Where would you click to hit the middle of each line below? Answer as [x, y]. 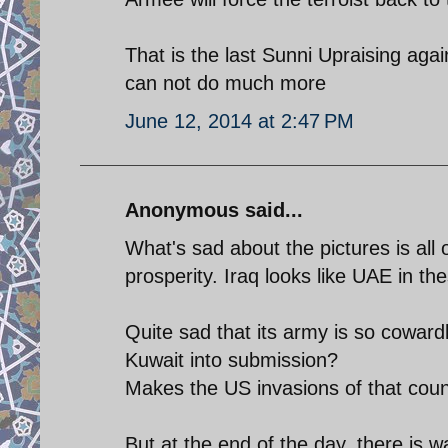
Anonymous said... [214, 209]
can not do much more [225, 82]
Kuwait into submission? [231, 359]
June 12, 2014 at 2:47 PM [239, 120]
